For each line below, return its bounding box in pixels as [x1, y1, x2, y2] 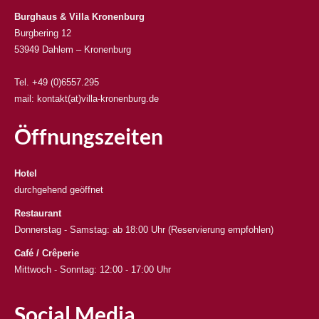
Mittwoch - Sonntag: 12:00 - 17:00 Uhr [14, 263, 171, 275]
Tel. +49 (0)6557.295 [14, 76, 99, 88]
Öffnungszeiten [14, 122, 163, 149]
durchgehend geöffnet [14, 184, 103, 195]
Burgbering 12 [14, 27, 71, 38]
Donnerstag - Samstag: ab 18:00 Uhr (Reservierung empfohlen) [14, 224, 273, 235]
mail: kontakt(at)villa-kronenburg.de [14, 93, 159, 104]
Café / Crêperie [14, 247, 79, 258]
